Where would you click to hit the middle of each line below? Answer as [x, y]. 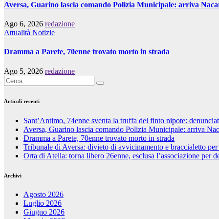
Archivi [13, 175]
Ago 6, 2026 [24, 24]
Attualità [18, 33]
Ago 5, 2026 [24, 71]
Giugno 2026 [44, 212]
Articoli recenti [22, 101]
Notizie [44, 33]
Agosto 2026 [44, 195]
